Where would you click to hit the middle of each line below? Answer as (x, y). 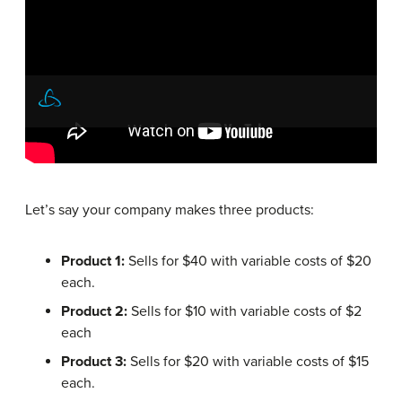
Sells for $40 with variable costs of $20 (248, 261)
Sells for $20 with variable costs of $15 (248, 361)
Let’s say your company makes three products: (170, 210)
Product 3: (94, 361)
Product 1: (93, 261)
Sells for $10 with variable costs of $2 (245, 311)
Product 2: (94, 311)
